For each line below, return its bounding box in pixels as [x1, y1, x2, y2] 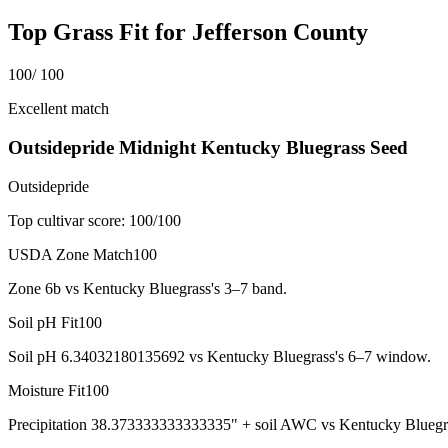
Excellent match [8, 100, 109, 118]
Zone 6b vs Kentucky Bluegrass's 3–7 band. [8, 279, 287, 297]
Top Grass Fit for [8, 19, 192, 46]
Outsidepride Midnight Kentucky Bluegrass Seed [8, 136, 408, 158]
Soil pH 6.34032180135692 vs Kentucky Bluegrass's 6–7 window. [8, 347, 431, 365]
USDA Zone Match [8, 245, 133, 263]
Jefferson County [192, 19, 368, 46]
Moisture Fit [8, 381, 85, 399]
